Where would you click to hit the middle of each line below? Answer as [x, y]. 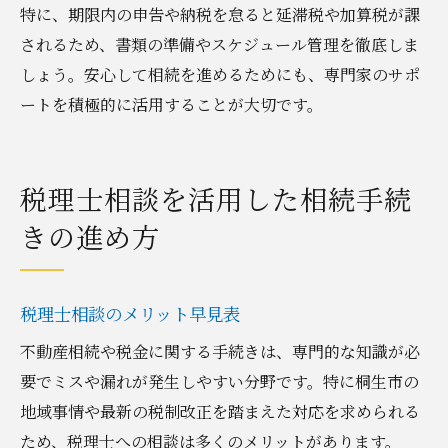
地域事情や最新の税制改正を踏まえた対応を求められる [220, 411]
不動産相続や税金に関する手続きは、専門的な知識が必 [220, 351]
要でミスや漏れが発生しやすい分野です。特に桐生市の [219, 381]
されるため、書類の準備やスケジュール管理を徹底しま [219, 44]
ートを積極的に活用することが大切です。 [171, 104]
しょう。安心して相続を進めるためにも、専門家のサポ [220, 74]
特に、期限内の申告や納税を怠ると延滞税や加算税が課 [220, 14]
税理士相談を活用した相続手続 [216, 198]
